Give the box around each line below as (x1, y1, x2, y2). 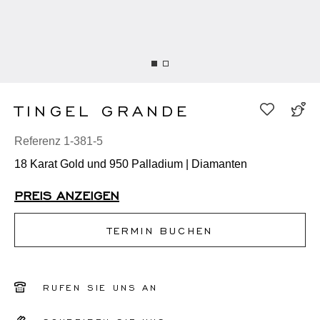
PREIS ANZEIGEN (14, 187, 119, 202)
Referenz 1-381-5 (14, 135, 103, 148)
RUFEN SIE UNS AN (43, 282, 158, 293)
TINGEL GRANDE (14, 100, 191, 119)
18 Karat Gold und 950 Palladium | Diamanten (14, 158, 247, 171)
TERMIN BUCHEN (106, 224, 214, 236)
